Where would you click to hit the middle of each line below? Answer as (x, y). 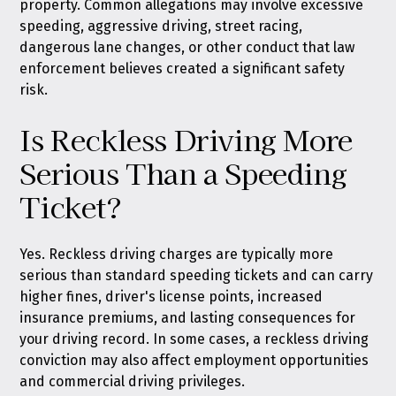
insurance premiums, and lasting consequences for (188, 318)
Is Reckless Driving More (186, 139)
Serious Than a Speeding (183, 172)
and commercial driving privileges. (133, 381)
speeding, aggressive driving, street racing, (161, 26)
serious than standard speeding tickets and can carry (197, 275)
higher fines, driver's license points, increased (171, 297)
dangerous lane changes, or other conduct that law (187, 47)
